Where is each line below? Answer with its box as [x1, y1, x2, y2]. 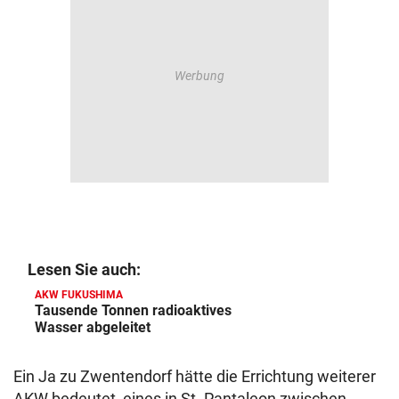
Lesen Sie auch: [28, 260, 141, 279]
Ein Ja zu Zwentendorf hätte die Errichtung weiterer [13, 367, 376, 386]
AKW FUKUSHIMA [35, 289, 123, 301]
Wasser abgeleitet [35, 319, 151, 336]
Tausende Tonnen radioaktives [35, 302, 232, 319]
